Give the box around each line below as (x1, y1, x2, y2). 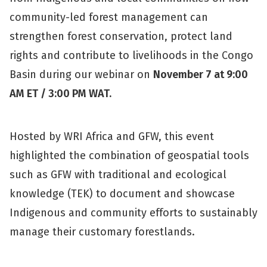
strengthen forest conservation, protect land (10, 30, 232, 43)
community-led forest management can (10, 11, 208, 24)
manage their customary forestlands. (10, 225, 198, 238)
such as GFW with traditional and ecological (10, 168, 226, 181)
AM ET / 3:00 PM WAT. (10, 87, 111, 100)
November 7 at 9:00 (153, 68, 248, 81)
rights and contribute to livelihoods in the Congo (10, 49, 253, 62)
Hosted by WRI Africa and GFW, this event (10, 130, 214, 143)
